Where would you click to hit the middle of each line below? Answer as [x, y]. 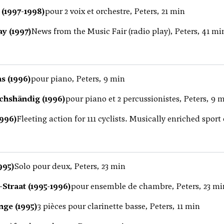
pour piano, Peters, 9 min [78, 79]
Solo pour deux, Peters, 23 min [70, 166]
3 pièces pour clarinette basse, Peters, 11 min [119, 206]
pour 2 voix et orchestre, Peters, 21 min [115, 11]
